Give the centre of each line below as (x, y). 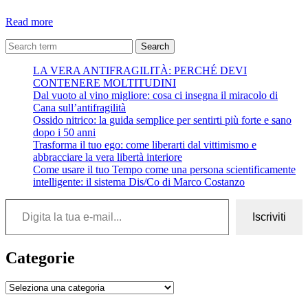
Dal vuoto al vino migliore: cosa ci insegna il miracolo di (155, 95)
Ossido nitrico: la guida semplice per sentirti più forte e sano (162, 120)
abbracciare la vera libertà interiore (108, 157)
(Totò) (66, 95)
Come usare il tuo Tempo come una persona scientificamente (164, 169)
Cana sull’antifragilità (79, 107)
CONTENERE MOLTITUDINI (104, 82)
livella (65, 33)
